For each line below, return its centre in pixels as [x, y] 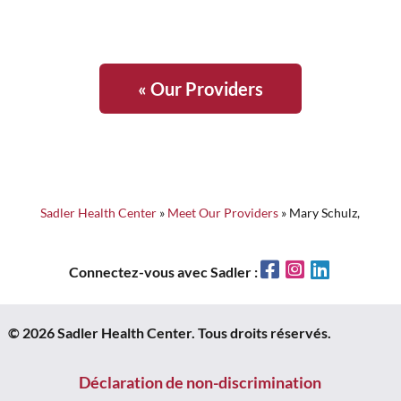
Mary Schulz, [325, 213]
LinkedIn [358, 269]
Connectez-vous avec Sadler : [164, 272]
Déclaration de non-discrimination [200, 382]
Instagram [338, 269]
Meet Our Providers [223, 213]
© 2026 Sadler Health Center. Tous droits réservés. [169, 333]
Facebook [311, 269]
